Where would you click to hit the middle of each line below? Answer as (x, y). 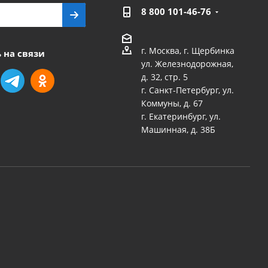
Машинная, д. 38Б (178, 130)
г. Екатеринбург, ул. (181, 117)
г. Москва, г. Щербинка (188, 51)
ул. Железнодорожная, (187, 64)
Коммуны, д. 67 (172, 103)
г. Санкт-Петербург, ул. (187, 90)
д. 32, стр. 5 (164, 77)
